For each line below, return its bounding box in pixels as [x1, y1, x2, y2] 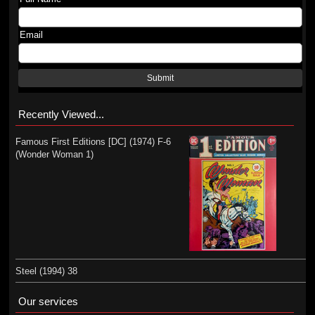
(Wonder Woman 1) [15, 149, 94, 160]
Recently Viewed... [18, 108, 104, 120]
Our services [18, 295, 78, 307]
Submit [147, 74, 174, 82]
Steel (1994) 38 [15, 265, 77, 276]
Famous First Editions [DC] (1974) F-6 [15, 136, 171, 147]
